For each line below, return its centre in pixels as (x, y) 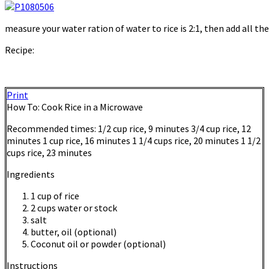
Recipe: (20, 50)
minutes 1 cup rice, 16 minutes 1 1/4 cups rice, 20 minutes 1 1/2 (134, 141)
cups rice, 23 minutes (49, 153)
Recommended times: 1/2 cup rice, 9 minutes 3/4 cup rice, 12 (129, 129)
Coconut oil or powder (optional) (98, 244)
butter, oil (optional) (74, 232)
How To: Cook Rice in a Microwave (75, 107)
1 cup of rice (55, 196)
